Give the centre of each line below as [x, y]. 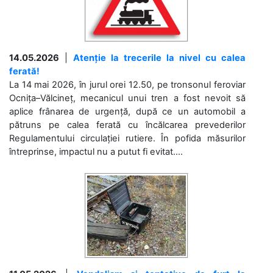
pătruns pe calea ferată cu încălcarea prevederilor [127, 125]
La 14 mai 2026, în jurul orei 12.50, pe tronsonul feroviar [127, 84]
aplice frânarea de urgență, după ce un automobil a [127, 111]
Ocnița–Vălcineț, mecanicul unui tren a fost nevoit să [127, 98]
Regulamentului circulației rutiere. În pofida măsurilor [127, 138]
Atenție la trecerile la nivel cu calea [159, 58]
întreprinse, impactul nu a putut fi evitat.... [96, 151]
